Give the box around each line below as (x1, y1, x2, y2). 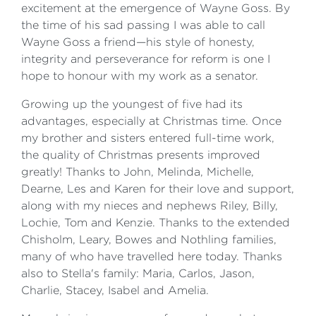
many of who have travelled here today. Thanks (21, 250, 282, 262)
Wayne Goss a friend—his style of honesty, (21, 36, 255, 48)
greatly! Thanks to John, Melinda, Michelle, (21, 166, 254, 178)
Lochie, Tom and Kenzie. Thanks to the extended (21, 217, 290, 229)
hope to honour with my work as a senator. (21, 70, 258, 82)
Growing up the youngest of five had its (21, 98, 243, 110)
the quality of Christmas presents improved (21, 149, 260, 161)
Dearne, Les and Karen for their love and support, (21, 183, 294, 195)
